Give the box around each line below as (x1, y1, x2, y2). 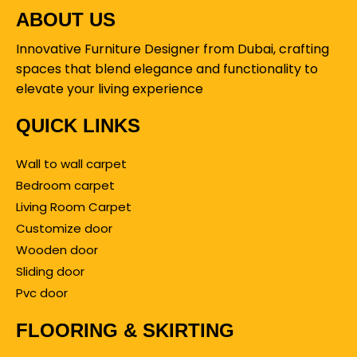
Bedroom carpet (16, 176, 115, 194)
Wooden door (16, 241, 98, 258)
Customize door (16, 219, 112, 237)
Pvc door (16, 284, 68, 301)
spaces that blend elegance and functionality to (16, 59, 318, 78)
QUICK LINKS (16, 114, 140, 136)
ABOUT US (16, 8, 116, 30)
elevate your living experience (16, 79, 203, 98)
